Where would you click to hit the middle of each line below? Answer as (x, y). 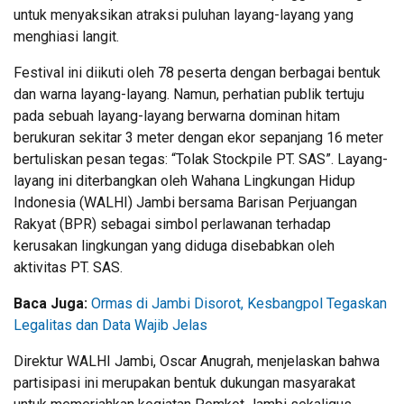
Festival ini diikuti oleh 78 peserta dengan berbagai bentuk (197, 72)
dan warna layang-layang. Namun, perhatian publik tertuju (189, 94)
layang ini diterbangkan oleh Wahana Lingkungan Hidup (184, 180)
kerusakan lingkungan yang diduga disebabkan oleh (174, 245)
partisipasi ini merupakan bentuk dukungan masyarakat (184, 382)
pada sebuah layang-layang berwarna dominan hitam (177, 115)
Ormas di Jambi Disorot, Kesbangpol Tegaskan (239, 303)
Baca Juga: (52, 303)
